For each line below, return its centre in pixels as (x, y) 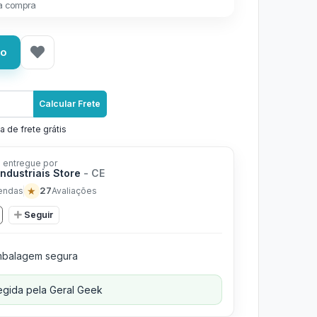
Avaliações (74, 190)
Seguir (39, 214)
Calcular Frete (70, 104)
